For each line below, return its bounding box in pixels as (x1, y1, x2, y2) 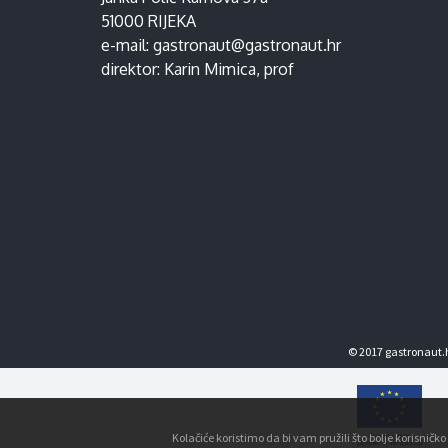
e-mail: (100, 35, 153, 55)
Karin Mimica (163, 59, 256, 79)
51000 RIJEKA (100, 11, 196, 31)
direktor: (100, 59, 164, 79)
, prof (255, 59, 294, 79)
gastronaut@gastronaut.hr (152, 35, 341, 55)
